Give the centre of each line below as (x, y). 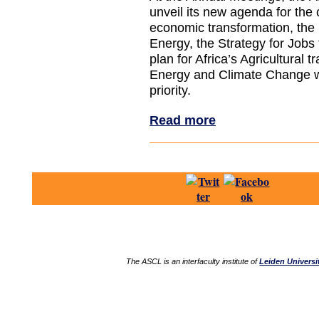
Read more (183, 120)
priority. (170, 90)
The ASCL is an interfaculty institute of (193, 261)
